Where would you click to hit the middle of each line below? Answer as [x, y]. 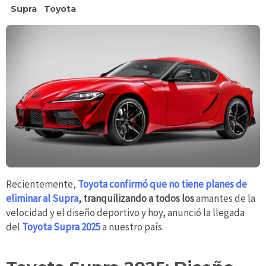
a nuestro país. [132, 227]
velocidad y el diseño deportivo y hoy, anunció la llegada [125, 213]
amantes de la [226, 199]
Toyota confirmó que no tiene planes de [162, 184]
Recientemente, [42, 184]
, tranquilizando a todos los [137, 199]
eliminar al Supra [42, 199]
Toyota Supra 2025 [61, 227]
